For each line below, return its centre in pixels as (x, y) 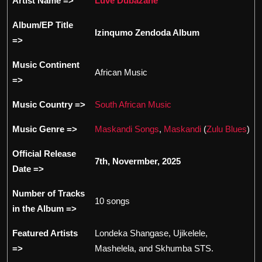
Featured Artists (45, 233)
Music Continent (46, 64)
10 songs (112, 201)
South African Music (133, 104)
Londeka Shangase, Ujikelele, (151, 233)
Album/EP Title (43, 25)
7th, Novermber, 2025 (138, 161)
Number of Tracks (49, 193)
